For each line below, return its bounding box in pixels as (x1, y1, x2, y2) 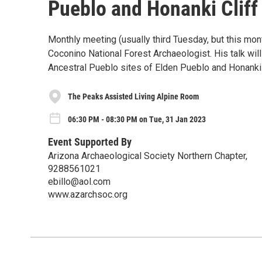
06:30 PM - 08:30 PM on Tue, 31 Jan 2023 (68, 114, 206, 124)
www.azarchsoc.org (48, 188, 127, 200)
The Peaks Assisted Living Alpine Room (68, 91, 199, 101)
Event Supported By (48, 135, 132, 148)
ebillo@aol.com (48, 175, 111, 187)
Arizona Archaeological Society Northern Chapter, (48, 150, 247, 161)
